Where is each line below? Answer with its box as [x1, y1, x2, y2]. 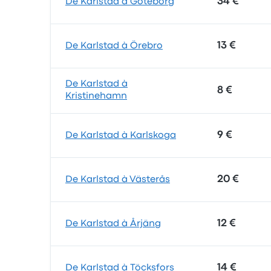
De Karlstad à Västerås [65, 175, 170, 184]
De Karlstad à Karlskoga [65, 131, 176, 140]
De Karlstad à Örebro [65, 42, 163, 50]
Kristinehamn [65, 92, 127, 100]
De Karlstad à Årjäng [65, 220, 161, 228]
